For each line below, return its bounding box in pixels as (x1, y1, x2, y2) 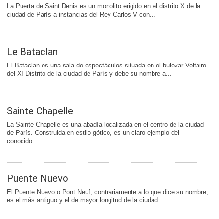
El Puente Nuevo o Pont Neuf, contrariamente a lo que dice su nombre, (7, 188, 208, 196)
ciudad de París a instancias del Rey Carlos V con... (7, 11, 155, 19)
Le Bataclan (7, 46, 58, 58)
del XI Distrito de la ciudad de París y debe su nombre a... (7, 70, 172, 78)
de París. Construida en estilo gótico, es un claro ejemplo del (7, 129, 179, 137)
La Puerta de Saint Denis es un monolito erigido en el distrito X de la (7, 2, 200, 10)
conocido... (7, 137, 38, 145)
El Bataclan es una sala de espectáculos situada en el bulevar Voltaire (7, 62, 206, 69)
